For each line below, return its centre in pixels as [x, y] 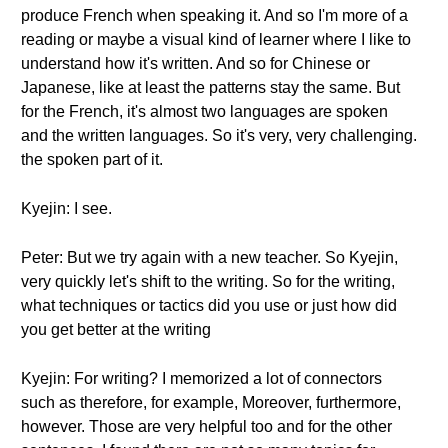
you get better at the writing [116, 329]
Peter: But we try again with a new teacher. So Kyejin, [209, 257]
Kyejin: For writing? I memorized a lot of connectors [201, 378]
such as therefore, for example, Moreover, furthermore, [211, 402]
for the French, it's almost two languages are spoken [204, 111]
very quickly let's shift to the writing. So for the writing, [208, 281]
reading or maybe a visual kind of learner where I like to [216, 39]
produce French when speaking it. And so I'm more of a [214, 15]
